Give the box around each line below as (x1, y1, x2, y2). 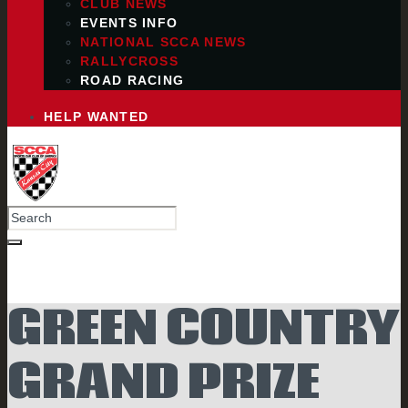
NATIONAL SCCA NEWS (80, 34, 247, 49)
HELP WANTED (44, 109, 149, 125)
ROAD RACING (80, 72, 185, 87)
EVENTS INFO (80, 15, 178, 30)
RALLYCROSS (80, 53, 178, 68)
